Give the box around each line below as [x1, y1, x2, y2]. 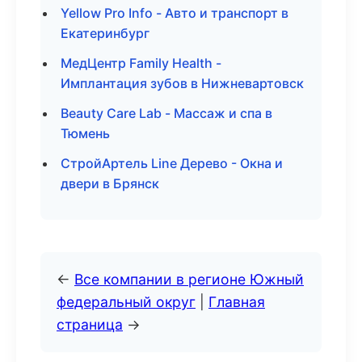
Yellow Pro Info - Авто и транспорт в [61, 5, 288, 21]
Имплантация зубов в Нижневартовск [61, 75, 304, 91]
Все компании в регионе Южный [74, 271, 304, 288]
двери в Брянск [61, 175, 159, 192]
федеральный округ [57, 293, 196, 310]
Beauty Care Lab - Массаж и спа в [61, 105, 272, 121]
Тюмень [61, 125, 110, 141]
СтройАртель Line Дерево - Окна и [61, 155, 283, 171]
